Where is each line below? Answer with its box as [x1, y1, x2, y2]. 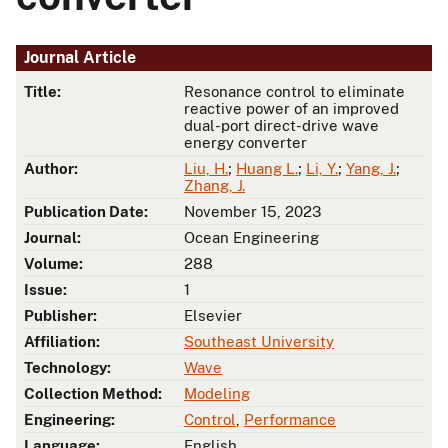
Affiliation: [24, 333, 100, 351]
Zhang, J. [184, 177, 245, 195]
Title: [24, 83, 61, 101]
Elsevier [184, 307, 242, 325]
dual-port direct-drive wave [184, 117, 379, 135]
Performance [244, 411, 336, 429]
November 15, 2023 [184, 203, 321, 221]
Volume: [24, 255, 83, 273]
